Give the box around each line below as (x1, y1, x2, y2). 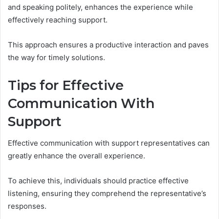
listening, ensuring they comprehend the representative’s (8, 189, 206, 198)
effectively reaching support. (8, 15, 108, 24)
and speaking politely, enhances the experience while (8, 2, 193, 12)
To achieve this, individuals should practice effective (8, 176, 189, 185)
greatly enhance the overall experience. (8, 151, 145, 160)
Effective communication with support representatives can (8, 138, 210, 148)
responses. (8, 201, 46, 211)
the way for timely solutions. (8, 52, 105, 62)
